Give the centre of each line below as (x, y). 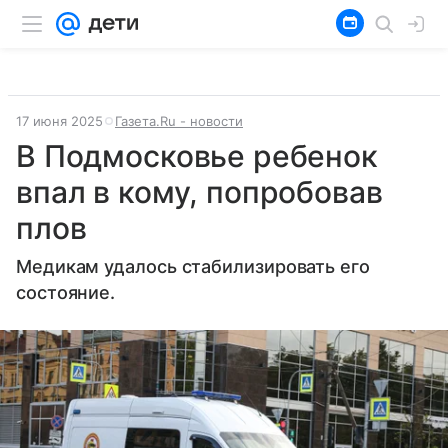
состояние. (66, 292)
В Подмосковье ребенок (197, 156)
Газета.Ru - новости (179, 121)
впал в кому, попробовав (199, 192)
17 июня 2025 (59, 121)
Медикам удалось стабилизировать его (193, 266)
